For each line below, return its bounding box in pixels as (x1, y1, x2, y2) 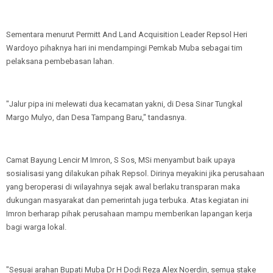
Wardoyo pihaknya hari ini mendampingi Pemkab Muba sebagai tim (6, 43, 243, 52)
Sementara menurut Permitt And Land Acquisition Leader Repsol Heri (6, 30, 247, 39)
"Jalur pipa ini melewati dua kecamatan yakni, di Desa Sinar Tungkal (6, 99, 243, 108)
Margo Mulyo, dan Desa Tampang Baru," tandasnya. (6, 113, 186, 122)
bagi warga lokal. (6, 222, 68, 232)
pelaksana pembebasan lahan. (6, 57, 114, 66)
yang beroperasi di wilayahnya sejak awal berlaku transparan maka (6, 182, 240, 191)
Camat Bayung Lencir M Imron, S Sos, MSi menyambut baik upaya (6, 155, 235, 165)
